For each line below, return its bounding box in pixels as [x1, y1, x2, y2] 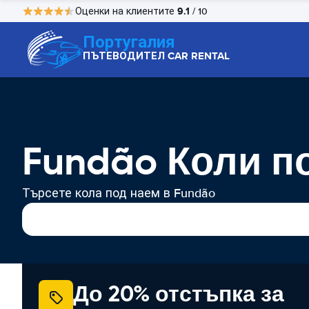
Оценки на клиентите [75, 5, 177, 17]
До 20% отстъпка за [73, 280, 284, 308]
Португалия [83, 30, 175, 54]
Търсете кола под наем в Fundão [22, 186, 215, 201]
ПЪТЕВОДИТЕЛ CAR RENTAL [83, 48, 230, 63]
